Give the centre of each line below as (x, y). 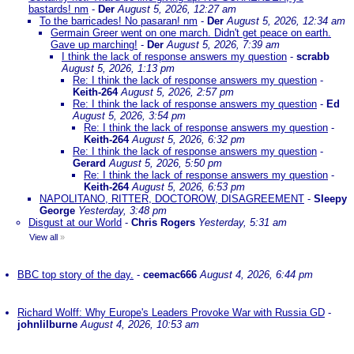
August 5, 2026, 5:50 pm (166, 163)
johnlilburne (47, 324)
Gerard (89, 163)
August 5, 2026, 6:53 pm (188, 187)
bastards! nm (58, 9)
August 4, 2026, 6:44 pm (256, 275)
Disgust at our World (75, 222)
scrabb (313, 56)
